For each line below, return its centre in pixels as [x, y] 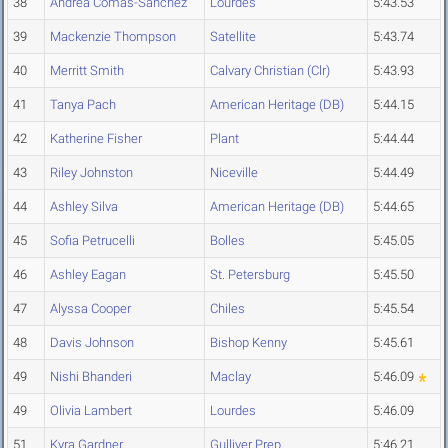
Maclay [230, 377]
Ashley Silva [84, 207]
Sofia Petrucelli [92, 241]
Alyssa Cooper [90, 309]
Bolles [227, 241]
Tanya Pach [83, 105]
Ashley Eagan [88, 275]
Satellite [233, 37]
